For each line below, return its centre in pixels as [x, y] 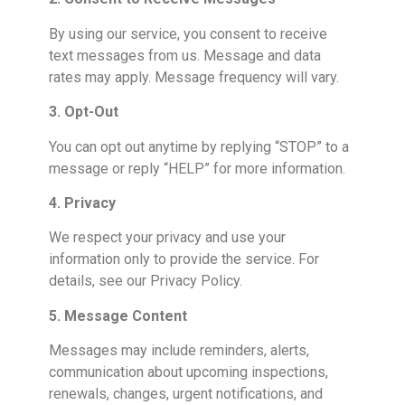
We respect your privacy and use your [167, 238]
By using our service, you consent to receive [188, 33]
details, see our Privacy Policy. [146, 281]
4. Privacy [82, 202]
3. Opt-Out [84, 112]
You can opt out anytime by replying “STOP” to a [199, 146]
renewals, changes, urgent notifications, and [186, 394]
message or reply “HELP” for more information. [197, 168]
